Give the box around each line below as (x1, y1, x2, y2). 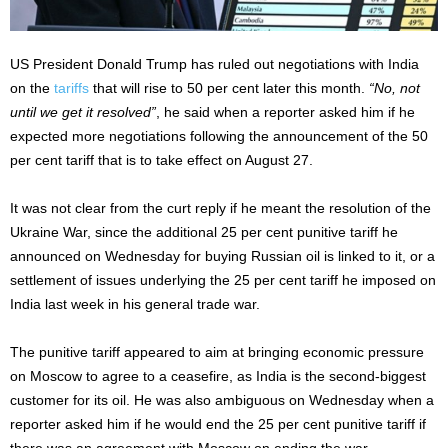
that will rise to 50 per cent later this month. (89, 79, 369, 96)
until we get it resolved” (10, 103, 156, 120)
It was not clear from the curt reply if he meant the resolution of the (10, 199, 431, 216)
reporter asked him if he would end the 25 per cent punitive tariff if (10, 415, 426, 432)
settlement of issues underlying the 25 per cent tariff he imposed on (10, 271, 436, 288)
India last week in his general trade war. (10, 295, 260, 312)
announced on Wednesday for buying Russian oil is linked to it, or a (10, 247, 435, 264)
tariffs (54, 79, 89, 96)
